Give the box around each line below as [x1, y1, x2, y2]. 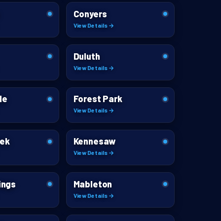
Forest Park [73, 93, 122, 105]
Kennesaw [73, 136, 116, 147]
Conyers [73, 8, 107, 19]
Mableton [73, 178, 112, 189]
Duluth [73, 50, 100, 62]
